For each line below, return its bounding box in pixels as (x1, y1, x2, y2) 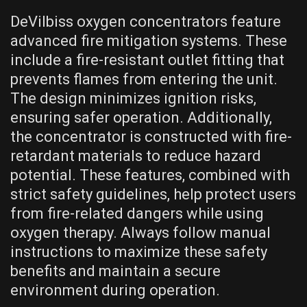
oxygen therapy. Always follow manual (10, 223, 271, 241)
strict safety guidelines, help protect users (10, 185, 296, 203)
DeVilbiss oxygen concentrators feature (10, 12, 281, 30)
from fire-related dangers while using (10, 204, 264, 222)
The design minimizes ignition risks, (10, 89, 256, 107)
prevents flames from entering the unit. (10, 70, 278, 88)
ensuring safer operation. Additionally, (10, 108, 272, 126)
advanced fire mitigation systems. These (10, 32, 287, 49)
